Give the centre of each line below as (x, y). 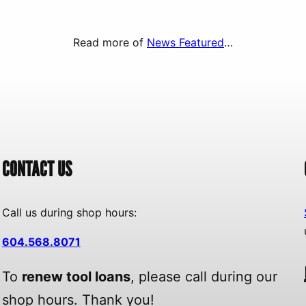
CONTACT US (37, 168)
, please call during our (204, 276)
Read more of (110, 42)
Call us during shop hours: (69, 212)
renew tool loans (76, 276)
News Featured (185, 42)
